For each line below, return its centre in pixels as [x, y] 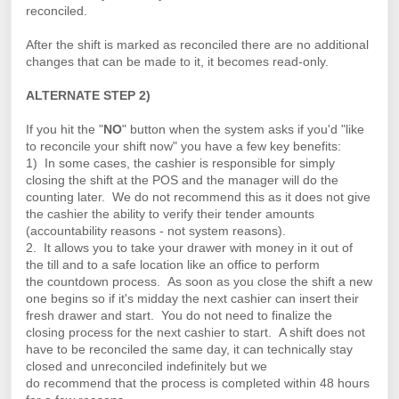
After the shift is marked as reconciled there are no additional [197, 45]
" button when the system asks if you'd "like [243, 130]
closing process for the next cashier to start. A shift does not [195, 333]
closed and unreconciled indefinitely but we [147, 366]
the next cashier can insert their [269, 299]
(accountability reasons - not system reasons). [156, 231]
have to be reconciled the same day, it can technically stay [189, 350]
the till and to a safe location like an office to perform [173, 265]
